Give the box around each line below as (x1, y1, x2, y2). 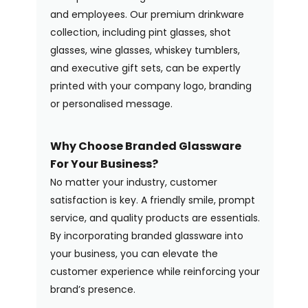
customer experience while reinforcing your (49, 264, 260, 278)
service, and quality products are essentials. (49, 210, 260, 225)
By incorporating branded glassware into (49, 228, 243, 243)
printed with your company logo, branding (49, 78, 252, 93)
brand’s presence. (49, 282, 135, 296)
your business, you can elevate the (49, 246, 218, 261)
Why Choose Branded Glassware (49, 137, 241, 154)
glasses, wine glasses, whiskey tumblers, (49, 43, 240, 57)
